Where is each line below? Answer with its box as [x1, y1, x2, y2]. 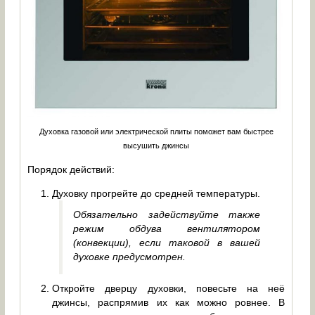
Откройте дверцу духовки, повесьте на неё [52, 282, 285, 294]
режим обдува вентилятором [73, 222, 261, 234]
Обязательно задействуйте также [73, 208, 261, 220]
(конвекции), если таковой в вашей [73, 236, 261, 248]
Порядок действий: [27, 163, 115, 175]
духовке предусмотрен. [73, 250, 186, 262]
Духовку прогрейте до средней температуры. [52, 187, 261, 199]
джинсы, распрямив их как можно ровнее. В [52, 296, 285, 308]
